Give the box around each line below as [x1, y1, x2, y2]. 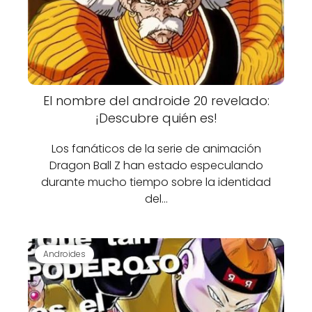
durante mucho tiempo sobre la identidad [41, 174, 271, 190]
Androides [43, 247, 86, 260]
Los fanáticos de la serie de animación [51, 141, 261, 157]
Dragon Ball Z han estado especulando [49, 157, 263, 173]
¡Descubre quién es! [95, 109, 217, 127]
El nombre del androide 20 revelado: [42, 92, 270, 109]
